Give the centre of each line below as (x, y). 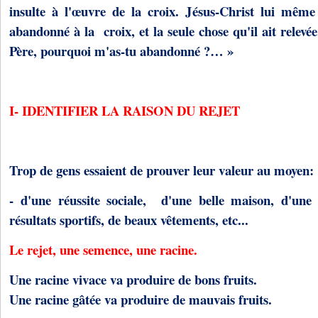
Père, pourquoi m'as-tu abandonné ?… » (121, 51)
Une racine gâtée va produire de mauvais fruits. (141, 299)
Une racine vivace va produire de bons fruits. (133, 279)
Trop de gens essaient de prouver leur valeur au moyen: (161, 170)
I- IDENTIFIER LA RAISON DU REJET (125, 110)
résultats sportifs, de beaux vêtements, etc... (131, 220)
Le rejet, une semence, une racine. (103, 250)
